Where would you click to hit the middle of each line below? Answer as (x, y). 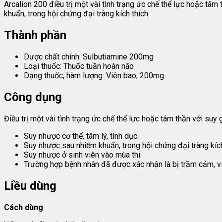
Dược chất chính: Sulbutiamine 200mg (89, 57)
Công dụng (33, 97)
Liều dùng (30, 186)
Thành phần (35, 35)
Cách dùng (24, 207)
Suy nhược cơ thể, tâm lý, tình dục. (81, 136)
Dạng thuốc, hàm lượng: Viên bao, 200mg (94, 76)
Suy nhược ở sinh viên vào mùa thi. (83, 155)
